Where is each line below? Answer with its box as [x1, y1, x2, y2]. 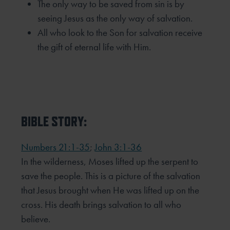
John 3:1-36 [94, 140, 142, 154]
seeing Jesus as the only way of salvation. [37, 12, 193, 25]
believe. [21, 212, 51, 225]
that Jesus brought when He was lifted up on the [21, 183, 200, 197]
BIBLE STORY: [21, 113, 87, 129]
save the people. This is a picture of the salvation [21, 169, 201, 182]
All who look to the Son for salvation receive [37, 26, 203, 40]
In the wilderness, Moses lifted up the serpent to [21, 155, 199, 168]
